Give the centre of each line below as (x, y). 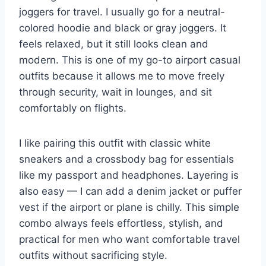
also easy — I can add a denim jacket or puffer (130, 191)
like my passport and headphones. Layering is (129, 175)
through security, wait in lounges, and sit (115, 92)
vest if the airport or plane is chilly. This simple (129, 207)
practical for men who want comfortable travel (129, 239)
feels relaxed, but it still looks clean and (114, 44)
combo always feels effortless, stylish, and (121, 223)
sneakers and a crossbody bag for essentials (126, 159)
